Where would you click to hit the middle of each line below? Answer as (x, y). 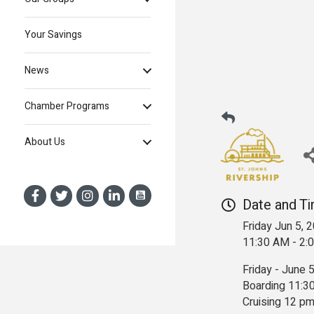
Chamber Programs (67, 107)
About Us (45, 142)
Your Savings (53, 35)
